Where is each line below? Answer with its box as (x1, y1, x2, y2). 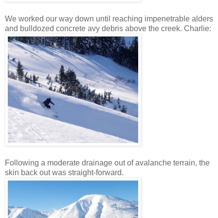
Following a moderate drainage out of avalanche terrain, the (5, 159, 210, 167)
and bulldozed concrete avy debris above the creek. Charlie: (5, 24, 211, 33)
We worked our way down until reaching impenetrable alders (5, 15, 213, 23)
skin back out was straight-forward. (5, 168, 124, 177)
